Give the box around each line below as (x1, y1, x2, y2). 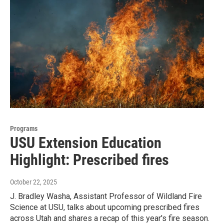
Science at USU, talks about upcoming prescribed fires (10, 202, 199, 212)
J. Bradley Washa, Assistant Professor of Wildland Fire (10, 191, 202, 201)
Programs (10, 124, 37, 133)
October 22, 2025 (10, 178, 57, 186)
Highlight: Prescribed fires (10, 151, 169, 169)
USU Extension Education (10, 134, 161, 152)
